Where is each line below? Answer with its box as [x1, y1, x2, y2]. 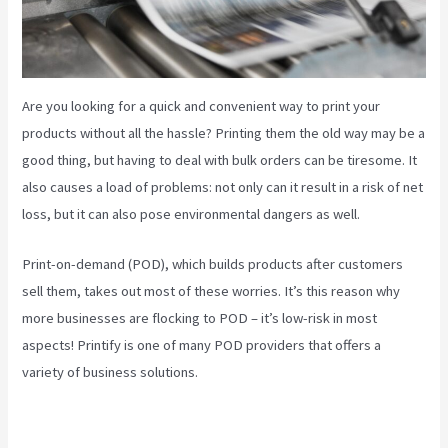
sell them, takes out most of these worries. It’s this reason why [22, 282, 401, 301]
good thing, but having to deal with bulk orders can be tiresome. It [22, 150, 418, 169]
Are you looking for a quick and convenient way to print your [22, 96, 381, 115]
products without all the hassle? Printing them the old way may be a [22, 123, 426, 142]
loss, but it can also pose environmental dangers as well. [22, 204, 361, 223]
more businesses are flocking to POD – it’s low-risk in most [22, 309, 378, 328]
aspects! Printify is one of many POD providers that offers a [22, 336, 382, 355]
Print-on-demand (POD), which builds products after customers [22, 255, 404, 274]
